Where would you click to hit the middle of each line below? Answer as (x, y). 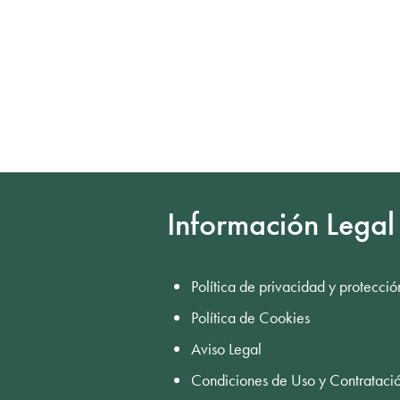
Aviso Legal (226, 348)
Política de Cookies (250, 317)
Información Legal (281, 224)
